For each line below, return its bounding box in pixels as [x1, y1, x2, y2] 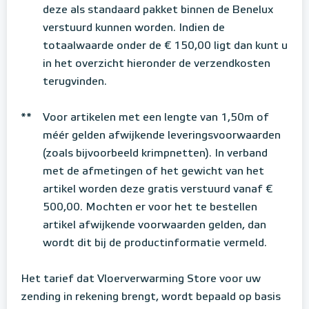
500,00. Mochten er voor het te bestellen [43, 201, 257, 213]
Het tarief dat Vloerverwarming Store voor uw [21, 273, 261, 285]
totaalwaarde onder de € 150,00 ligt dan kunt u [43, 40, 288, 52]
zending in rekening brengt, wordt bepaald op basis [21, 291, 281, 303]
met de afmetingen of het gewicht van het [43, 166, 264, 177]
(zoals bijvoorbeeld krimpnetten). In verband [43, 148, 268, 159]
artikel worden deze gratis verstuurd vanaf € [43, 183, 272, 195]
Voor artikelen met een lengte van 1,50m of [43, 112, 269, 123]
